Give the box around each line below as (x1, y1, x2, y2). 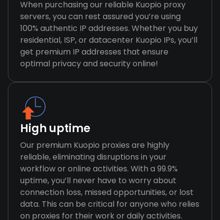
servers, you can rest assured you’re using (20, 11, 181, 22)
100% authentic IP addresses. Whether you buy (20, 23, 198, 34)
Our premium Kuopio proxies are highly (20, 139, 169, 151)
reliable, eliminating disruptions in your (20, 151, 166, 163)
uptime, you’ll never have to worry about (20, 175, 176, 186)
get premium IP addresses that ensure (20, 46, 168, 57)
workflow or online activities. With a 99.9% (20, 163, 178, 174)
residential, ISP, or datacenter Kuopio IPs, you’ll (20, 34, 197, 46)
